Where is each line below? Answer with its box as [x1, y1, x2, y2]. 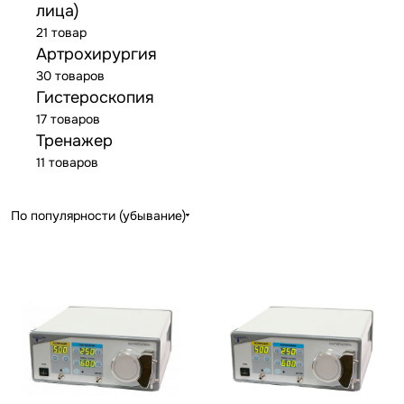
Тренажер [36, 130, 113, 151]
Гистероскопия [36, 87, 154, 107]
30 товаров [36, 67, 105, 84]
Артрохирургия [36, 43, 157, 64]
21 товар [36, 23, 87, 41]
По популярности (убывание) [11, 207, 186, 224]
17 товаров [36, 110, 100, 127]
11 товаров [36, 153, 98, 170]
